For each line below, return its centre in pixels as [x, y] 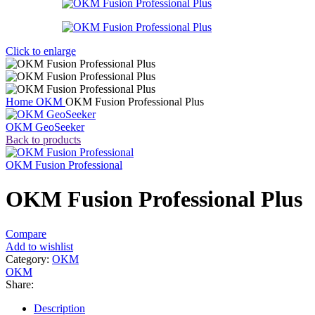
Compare [26, 233]
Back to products [43, 140]
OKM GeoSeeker [45, 127]
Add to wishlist [39, 246]
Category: [27, 259]
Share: [20, 284]
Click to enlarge [41, 51]
